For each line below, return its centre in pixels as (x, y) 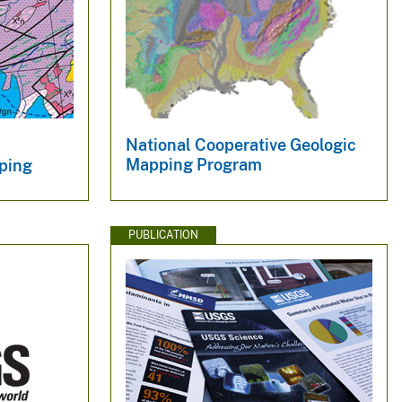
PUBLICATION (163, 235)
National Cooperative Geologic (240, 144)
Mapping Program (193, 164)
